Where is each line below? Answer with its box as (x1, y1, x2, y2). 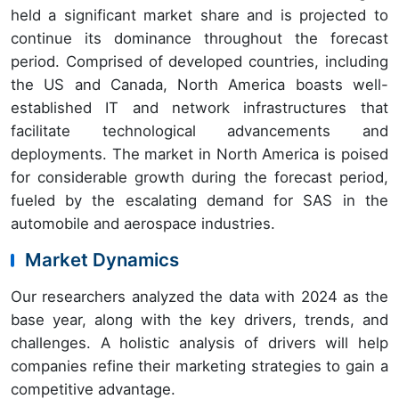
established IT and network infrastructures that (11, 99, 388, 118)
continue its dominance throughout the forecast (11, 29, 388, 48)
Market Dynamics (25, 248, 179, 272)
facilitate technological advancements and (11, 122, 388, 141)
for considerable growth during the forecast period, (11, 168, 388, 187)
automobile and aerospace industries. (11, 215, 275, 233)
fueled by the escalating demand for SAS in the (11, 191, 388, 210)
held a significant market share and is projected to (11, 6, 388, 25)
